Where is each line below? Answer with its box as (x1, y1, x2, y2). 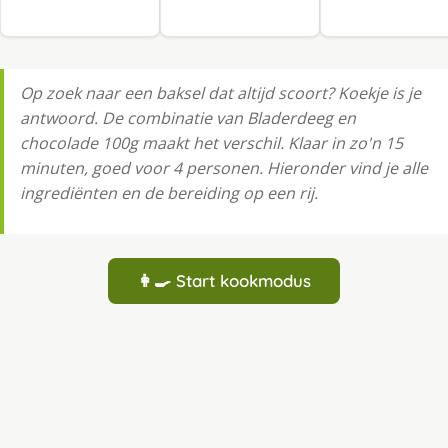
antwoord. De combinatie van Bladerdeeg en (20, 107, 356, 130)
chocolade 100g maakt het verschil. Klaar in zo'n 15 (20, 132, 403, 155)
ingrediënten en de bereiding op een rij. (20, 182, 318, 205)
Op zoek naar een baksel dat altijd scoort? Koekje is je (20, 82, 421, 105)
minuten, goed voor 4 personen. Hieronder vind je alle (20, 157, 428, 180)
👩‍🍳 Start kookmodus (137, 270, 311, 292)
